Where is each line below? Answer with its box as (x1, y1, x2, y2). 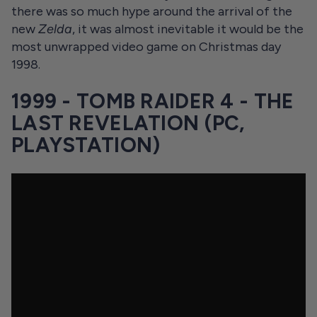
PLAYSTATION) (11, 133, 161, 157)
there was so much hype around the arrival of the (11, 4, 292, 19)
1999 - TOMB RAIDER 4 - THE (11, 89, 294, 113)
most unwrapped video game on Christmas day (11, 39, 281, 54)
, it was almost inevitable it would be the (72, 21, 304, 37)
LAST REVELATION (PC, (11, 111, 245, 135)
